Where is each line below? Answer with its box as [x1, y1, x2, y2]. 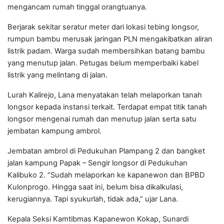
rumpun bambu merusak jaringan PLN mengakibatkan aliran [7, 34, 212, 44]
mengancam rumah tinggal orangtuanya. [7, 2, 147, 12]
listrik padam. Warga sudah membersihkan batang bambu [7, 46, 205, 56]
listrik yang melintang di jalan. [7, 70, 107, 80]
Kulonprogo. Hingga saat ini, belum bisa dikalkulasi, [7, 182, 183, 192]
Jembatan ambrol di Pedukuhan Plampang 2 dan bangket [7, 146, 205, 156]
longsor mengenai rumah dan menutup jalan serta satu [7, 114, 196, 124]
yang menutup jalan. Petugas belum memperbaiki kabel [7, 58, 198, 68]
